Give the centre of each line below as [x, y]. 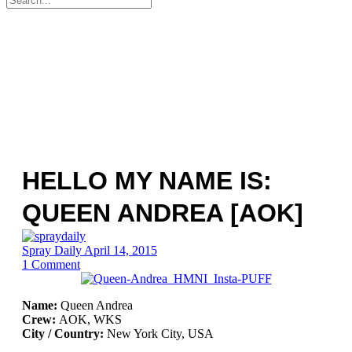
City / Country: [63, 334]
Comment [56, 264]
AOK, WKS [89, 319]
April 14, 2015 [121, 250]
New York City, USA [159, 334]
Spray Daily [53, 250]
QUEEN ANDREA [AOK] [163, 213]
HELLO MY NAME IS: [147, 181]
